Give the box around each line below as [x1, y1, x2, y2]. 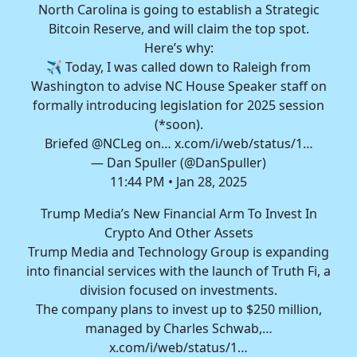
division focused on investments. [80, 281, 277, 300]
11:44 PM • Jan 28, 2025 [110, 173, 247, 191]
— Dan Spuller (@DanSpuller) [91, 154, 266, 172]
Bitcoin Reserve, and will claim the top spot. [48, 20, 309, 38]
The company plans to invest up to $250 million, [35, 300, 322, 319]
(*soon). [154, 116, 203, 134]
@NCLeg [91, 135, 142, 153]
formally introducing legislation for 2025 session [33, 96, 324, 115]
